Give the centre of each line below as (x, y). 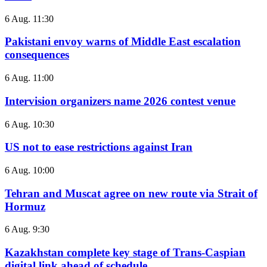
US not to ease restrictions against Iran (99, 147)
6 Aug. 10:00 (30, 170)
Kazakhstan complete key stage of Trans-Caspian (125, 253)
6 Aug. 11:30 (29, 18)
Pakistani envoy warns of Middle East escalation (123, 42)
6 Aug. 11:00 (29, 78)
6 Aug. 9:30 (27, 229)
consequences (37, 55)
